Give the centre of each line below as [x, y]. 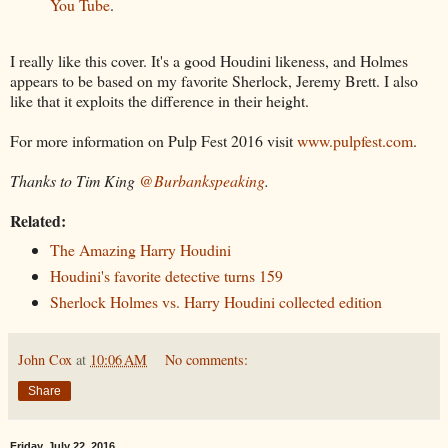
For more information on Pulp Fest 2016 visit [153, 141]
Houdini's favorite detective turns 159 [166, 276]
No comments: [207, 360]
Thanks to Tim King [74, 181]
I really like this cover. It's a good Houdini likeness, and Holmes [209, 61]
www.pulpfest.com [355, 141]
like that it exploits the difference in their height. [159, 101]
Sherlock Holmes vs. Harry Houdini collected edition [215, 302]
